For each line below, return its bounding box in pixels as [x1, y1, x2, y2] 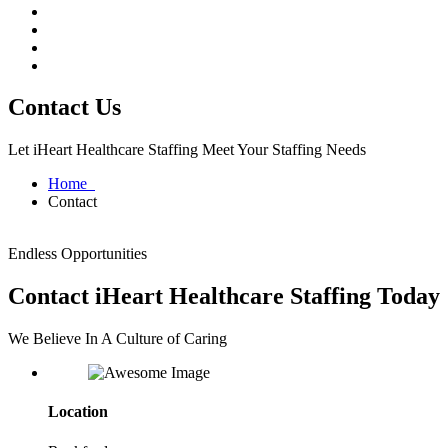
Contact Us [8, 94, 121, 121]
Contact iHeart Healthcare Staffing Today [8, 283, 440, 310]
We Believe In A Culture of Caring [8, 330, 227, 348]
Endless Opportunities [8, 245, 147, 263]
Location [48, 403, 108, 421]
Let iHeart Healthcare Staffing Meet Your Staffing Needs [8, 141, 366, 159]
